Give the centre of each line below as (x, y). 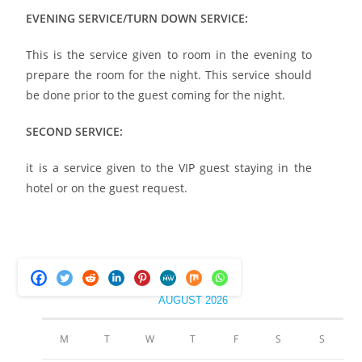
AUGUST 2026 (193, 300)
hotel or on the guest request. (110, 187)
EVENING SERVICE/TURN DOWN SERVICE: (137, 18)
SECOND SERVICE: (75, 131)
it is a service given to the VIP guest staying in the (169, 167)
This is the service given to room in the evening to (169, 54)
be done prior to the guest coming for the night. (156, 95)
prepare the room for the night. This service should (169, 74)
